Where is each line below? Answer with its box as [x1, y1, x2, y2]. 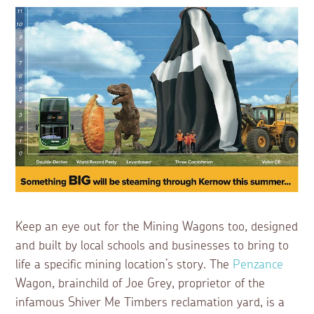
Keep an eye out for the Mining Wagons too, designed [15, 220, 299, 233]
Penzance [233, 258, 284, 271]
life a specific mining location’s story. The [15, 258, 233, 271]
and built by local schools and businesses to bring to [15, 239, 289, 252]
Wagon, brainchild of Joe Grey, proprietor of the [15, 277, 266, 290]
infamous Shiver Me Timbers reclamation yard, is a [15, 296, 285, 309]
